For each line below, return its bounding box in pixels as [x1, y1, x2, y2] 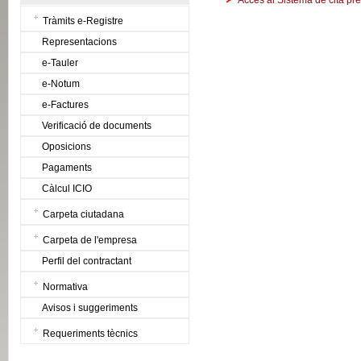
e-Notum [42, 78, 80, 89]
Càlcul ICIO [42, 183, 92, 194]
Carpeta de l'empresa [43, 234, 137, 246]
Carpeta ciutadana [43, 209, 124, 220]
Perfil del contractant [42, 255, 131, 267]
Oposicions [42, 141, 91, 152]
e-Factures [42, 99, 89, 110]
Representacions [42, 36, 117, 48]
